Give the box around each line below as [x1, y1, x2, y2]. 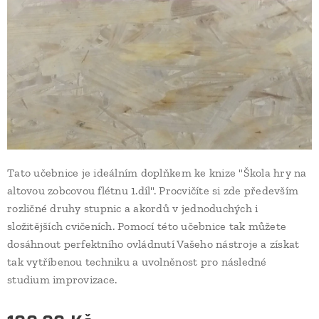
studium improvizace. [7, 273, 120, 286]
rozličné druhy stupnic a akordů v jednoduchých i [7, 202, 258, 215]
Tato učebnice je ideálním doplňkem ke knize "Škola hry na [7, 166, 307, 179]
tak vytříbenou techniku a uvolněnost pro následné [7, 255, 267, 268]
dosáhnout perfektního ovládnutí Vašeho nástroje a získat [7, 237, 300, 251]
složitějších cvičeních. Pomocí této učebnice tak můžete [7, 219, 287, 233]
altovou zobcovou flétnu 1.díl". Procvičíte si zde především [7, 184, 299, 197]
